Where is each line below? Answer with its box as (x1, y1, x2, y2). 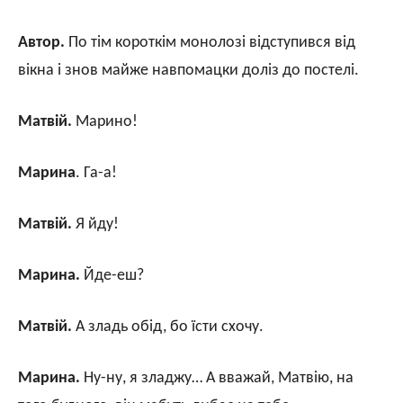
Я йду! (72, 215, 119, 233)
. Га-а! (76, 164, 117, 182)
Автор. (18, 33, 65, 51)
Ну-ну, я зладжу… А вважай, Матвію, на (80, 369, 354, 387)
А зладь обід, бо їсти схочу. (72, 318, 264, 336)
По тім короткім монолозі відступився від (65, 33, 355, 51)
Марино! (72, 112, 138, 130)
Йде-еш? (80, 266, 144, 284)
